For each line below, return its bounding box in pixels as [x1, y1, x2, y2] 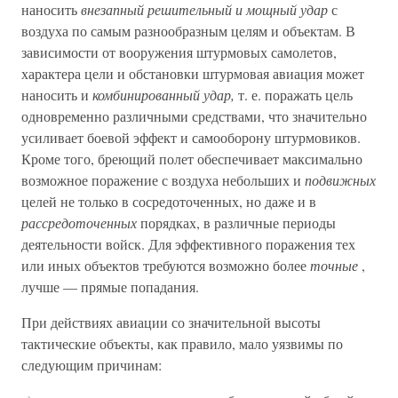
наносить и [21, 85, 92, 104]
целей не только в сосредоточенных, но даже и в [21, 192, 316, 211]
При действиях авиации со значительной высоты [21, 313, 321, 331]
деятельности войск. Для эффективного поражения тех [21, 235, 355, 253]
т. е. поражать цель [235, 85, 353, 104]
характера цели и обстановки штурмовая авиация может [21, 64, 364, 83]
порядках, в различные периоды [137, 213, 336, 232]
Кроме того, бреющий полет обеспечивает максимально [21, 149, 362, 168]
